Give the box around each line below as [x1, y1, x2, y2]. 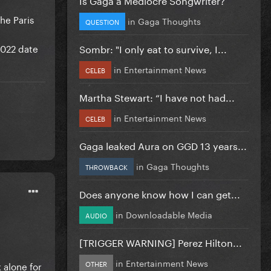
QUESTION [85, 15, 119, 27]
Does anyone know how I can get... [79, 185, 240, 201]
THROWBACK [85, 160, 128, 172]
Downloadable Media [126, 207, 212, 221]
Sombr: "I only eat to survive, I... [79, 40, 227, 56]
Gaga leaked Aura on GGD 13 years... [79, 137, 247, 152]
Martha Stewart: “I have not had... [79, 88, 235, 104]
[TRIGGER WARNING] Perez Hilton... [79, 233, 242, 249]
